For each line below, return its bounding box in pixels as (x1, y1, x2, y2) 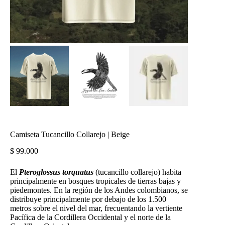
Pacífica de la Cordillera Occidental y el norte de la (10, 212, 171, 221)
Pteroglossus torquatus (19, 167, 93, 176)
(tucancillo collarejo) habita (93, 167, 181, 176)
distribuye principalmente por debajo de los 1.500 (10, 194, 166, 203)
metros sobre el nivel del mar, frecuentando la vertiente (10, 203, 182, 212)
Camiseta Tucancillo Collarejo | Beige (10, 130, 130, 139)
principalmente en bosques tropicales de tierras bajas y (10, 176, 181, 185)
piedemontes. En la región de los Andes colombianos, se (10, 185, 188, 194)
